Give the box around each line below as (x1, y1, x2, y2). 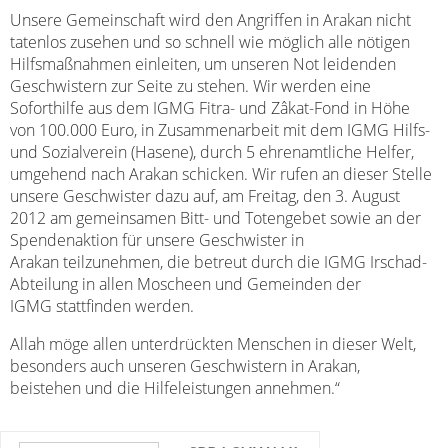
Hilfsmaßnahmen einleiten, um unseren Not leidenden (10, 53, 396, 75)
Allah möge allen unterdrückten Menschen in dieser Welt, (10, 333, 416, 355)
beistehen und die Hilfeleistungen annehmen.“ (10, 377, 340, 399)
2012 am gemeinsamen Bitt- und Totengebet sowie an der (10, 207, 421, 229)
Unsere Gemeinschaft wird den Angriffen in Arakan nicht (10, 9, 411, 31)
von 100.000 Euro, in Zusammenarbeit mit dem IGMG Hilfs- (10, 119, 430, 141)
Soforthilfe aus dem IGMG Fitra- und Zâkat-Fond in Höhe (10, 97, 410, 119)
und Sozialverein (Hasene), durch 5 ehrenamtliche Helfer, (10, 141, 414, 163)
